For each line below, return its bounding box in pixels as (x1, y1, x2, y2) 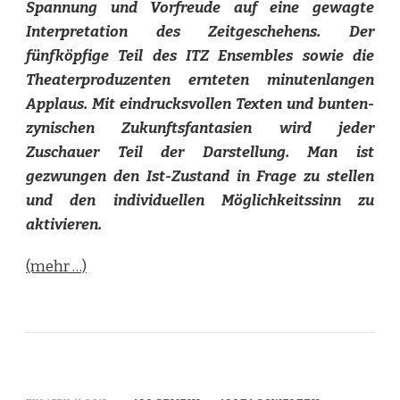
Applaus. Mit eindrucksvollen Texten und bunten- (26, 94, 374, 113)
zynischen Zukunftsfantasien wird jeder (26, 118, 374, 137)
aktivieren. (26, 214, 102, 234)
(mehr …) (26, 256, 87, 276)
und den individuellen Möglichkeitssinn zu (26, 190, 374, 210)
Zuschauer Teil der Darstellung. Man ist (26, 142, 374, 162)
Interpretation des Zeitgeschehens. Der (26, 21, 374, 41)
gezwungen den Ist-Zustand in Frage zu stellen (26, 166, 374, 186)
